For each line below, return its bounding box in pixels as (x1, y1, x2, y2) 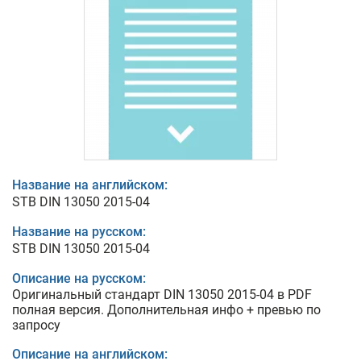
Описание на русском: (12, 271, 146, 286)
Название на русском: (12, 224, 146, 239)
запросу (12, 317, 60, 333)
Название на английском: (12, 177, 168, 193)
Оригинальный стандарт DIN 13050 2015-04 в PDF (12, 287, 312, 302)
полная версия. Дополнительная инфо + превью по (12, 302, 321, 317)
